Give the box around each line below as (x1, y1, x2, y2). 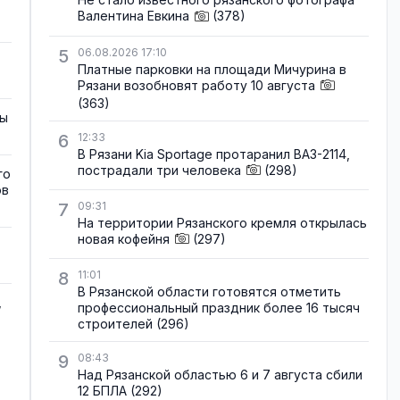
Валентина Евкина (78, 8, 189, 24)
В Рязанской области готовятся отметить (78, 284, 341, 300)
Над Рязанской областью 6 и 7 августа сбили (78, 367, 362, 383)
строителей (78, 316, 153, 332)
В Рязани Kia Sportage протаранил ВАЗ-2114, (78, 146, 350, 162)
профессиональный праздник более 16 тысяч (78, 300, 360, 316)
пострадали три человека (78, 162, 241, 178)
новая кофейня (78, 230, 170, 246)
